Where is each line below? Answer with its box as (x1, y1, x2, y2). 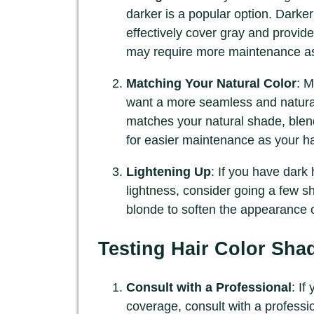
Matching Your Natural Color (126, 76, 296, 90)
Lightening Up (126, 164, 211, 179)
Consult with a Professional (126, 280, 292, 295)
